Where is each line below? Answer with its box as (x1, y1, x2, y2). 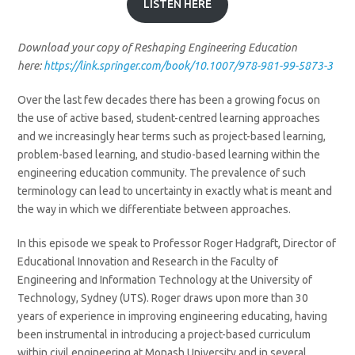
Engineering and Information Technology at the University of (17, 273, 313, 286)
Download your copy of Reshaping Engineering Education (17, 40, 298, 54)
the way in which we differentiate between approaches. (17, 202, 292, 216)
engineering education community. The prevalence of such (17, 166, 307, 179)
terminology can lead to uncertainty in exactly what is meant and (17, 184, 333, 197)
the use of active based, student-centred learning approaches (17, 111, 321, 124)
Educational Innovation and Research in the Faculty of (17, 254, 279, 268)
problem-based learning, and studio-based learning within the (17, 147, 321, 161)
